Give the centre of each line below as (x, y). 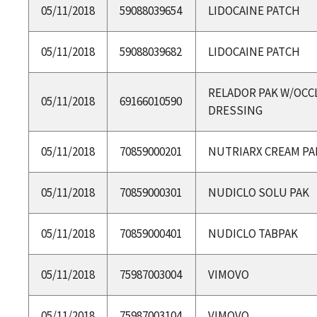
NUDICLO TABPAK (253, 233)
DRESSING (235, 110)
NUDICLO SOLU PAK (258, 192)
